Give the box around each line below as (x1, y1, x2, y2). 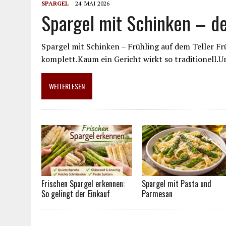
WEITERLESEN (49, 80, 85, 91)
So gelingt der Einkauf (41, 187, 110, 200)
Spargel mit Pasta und (142, 177, 212, 190)
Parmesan (142, 187, 173, 200)
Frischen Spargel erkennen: (41, 177, 125, 190)
